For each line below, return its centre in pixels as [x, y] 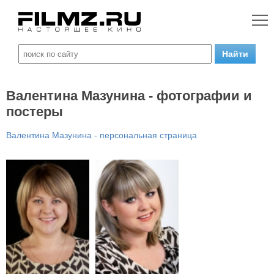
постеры [35, 112]
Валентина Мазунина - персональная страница [102, 135]
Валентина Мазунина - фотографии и [129, 96]
